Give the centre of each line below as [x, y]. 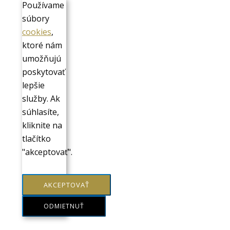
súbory [36, 19]
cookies [37, 32]
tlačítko [36, 139]
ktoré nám [42, 45]
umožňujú [42, 59]
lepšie [33, 85]
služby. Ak [41, 99]
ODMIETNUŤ [64, 206]
